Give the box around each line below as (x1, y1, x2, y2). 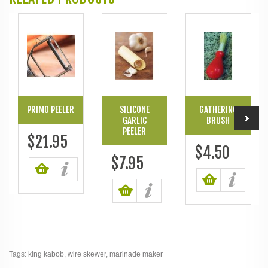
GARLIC (122, 114, 147, 126)
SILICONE (119, 103, 150, 115)
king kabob (28, 249, 64, 258)
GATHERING (199, 103, 237, 115)
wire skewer (68, 249, 106, 258)
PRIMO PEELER (27, 103, 74, 115)
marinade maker (109, 249, 163, 258)
